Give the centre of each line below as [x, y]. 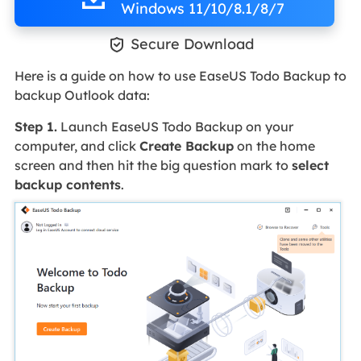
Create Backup [186, 146]
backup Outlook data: [82, 95]
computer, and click [77, 146]
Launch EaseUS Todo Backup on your [175, 127]
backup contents [67, 185]
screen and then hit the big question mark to [153, 166]
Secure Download [192, 44]
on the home [274, 146]
